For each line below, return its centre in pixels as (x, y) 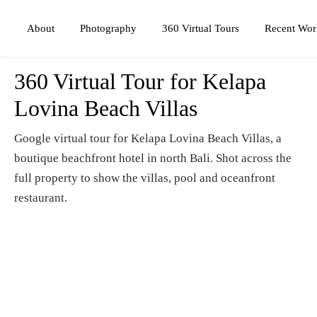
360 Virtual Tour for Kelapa (140, 81)
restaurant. (41, 198)
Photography (108, 28)
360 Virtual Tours (201, 28)
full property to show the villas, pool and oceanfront (145, 178)
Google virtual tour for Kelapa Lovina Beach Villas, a (148, 138)
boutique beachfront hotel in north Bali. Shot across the (153, 158)
